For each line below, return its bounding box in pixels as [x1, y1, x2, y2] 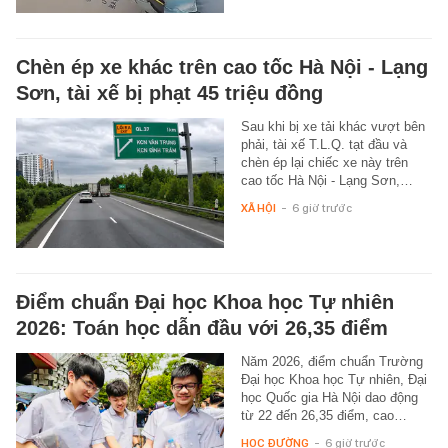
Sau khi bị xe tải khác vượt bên [240, 118, 425, 134]
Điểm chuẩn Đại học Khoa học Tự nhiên [16, 290, 394, 313]
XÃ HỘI [240, 200, 276, 215]
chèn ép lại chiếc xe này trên [240, 154, 408, 170]
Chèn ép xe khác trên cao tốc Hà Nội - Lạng [16, 55, 428, 78]
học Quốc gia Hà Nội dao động [240, 389, 418, 405]
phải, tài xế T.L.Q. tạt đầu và [240, 136, 407, 152]
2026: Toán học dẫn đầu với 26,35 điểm [16, 316, 388, 339]
